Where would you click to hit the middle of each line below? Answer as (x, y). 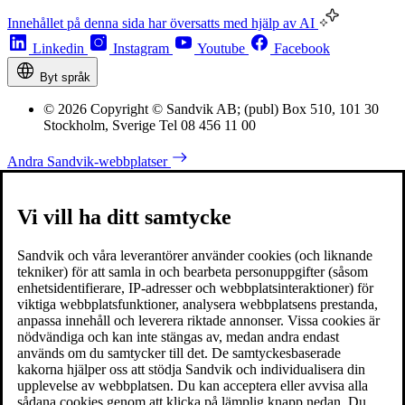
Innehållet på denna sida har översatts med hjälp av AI (163, 24)
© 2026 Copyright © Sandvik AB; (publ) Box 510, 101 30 (211, 109)
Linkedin (58, 49)
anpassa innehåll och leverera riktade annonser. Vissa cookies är (198, 321)
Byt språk (65, 78)
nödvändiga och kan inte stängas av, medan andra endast (178, 337)
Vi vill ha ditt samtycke (124, 217)
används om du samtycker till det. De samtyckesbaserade (179, 353)
